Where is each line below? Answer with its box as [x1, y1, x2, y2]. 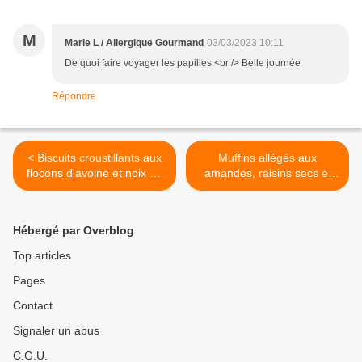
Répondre [52, 90, 96, 103]
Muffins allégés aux [218, 151, 317, 165]
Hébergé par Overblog [13, 224, 134, 238]
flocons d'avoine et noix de [27, 166, 162, 180]
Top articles [13, 249, 71, 263]
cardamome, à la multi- [208, 182, 326, 196]
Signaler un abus [13, 324, 99, 338]
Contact [13, 299, 53, 313]
